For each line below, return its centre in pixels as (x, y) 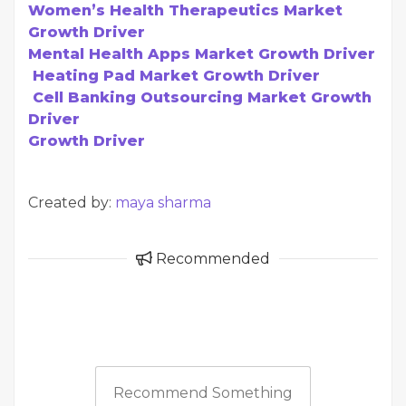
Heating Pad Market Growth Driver (176, 75)
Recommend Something (203, 392)
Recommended (211, 258)
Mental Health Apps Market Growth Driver (202, 53)
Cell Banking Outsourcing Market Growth (202, 97)
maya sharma (163, 202)
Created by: (72, 202)
